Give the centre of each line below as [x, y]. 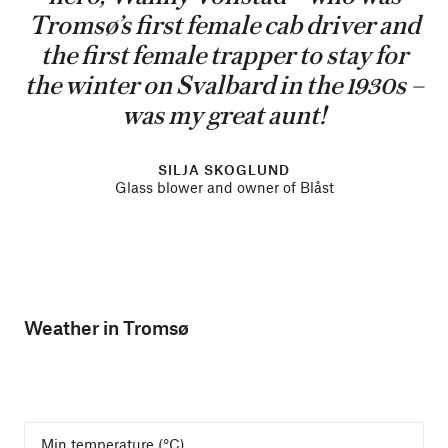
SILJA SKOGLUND [224, 169]
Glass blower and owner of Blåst [224, 187]
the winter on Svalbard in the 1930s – [224, 86]
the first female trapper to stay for [224, 56]
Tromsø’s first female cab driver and [224, 26]
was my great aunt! [224, 116]
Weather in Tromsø [106, 327]
